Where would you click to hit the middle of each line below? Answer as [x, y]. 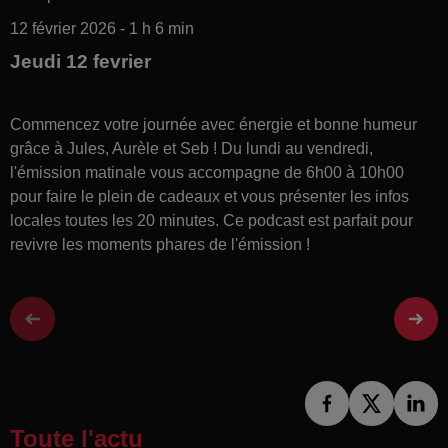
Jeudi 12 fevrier [80, 61]
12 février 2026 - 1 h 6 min [102, 28]
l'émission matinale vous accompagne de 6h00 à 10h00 [207, 172]
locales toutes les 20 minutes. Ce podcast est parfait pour [211, 220]
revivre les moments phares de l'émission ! [160, 244]
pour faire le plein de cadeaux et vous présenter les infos [209, 196]
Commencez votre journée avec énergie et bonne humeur [213, 124]
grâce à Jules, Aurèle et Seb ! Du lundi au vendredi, [191, 148]
